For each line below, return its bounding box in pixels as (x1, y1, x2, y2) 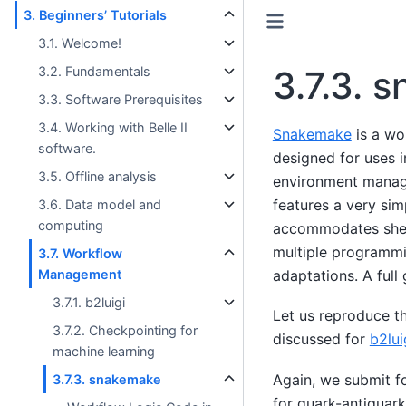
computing (38, 217, 104, 233)
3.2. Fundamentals (38, 63, 151, 79)
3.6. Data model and (38, 196, 162, 212)
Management (38, 266, 122, 282)
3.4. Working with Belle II (38, 119, 188, 135)
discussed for (272, 330, 370, 349)
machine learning (53, 343, 156, 359)
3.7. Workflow (38, 245, 123, 261)
